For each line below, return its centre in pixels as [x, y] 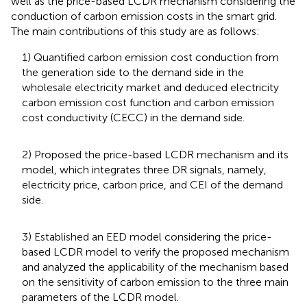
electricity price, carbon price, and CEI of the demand [152, 184]
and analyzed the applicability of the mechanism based [155, 267]
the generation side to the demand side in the [133, 72]
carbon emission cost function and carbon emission [148, 102]
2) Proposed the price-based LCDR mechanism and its [155, 154]
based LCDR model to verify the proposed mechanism [156, 251]
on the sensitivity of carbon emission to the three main [155, 282]
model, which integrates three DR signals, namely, [144, 169]
